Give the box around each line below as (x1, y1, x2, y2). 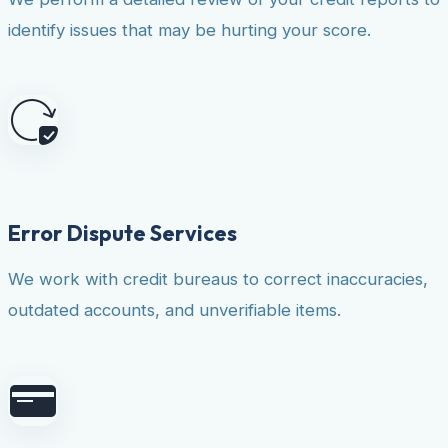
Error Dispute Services (8, 219, 237, 248)
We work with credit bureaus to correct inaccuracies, (8, 268, 428, 289)
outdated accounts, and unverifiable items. (8, 299, 341, 320)
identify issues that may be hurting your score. (8, 19, 371, 40)
